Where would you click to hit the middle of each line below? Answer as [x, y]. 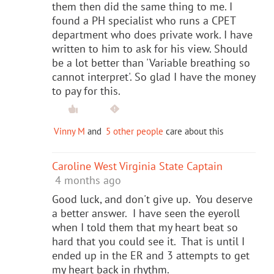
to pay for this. [86, 91]
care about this [193, 131]
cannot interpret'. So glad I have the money [154, 76]
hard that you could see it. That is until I [148, 241]
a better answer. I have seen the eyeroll [146, 213]
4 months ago [88, 180]
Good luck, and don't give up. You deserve [152, 199]
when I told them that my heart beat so [145, 227]
